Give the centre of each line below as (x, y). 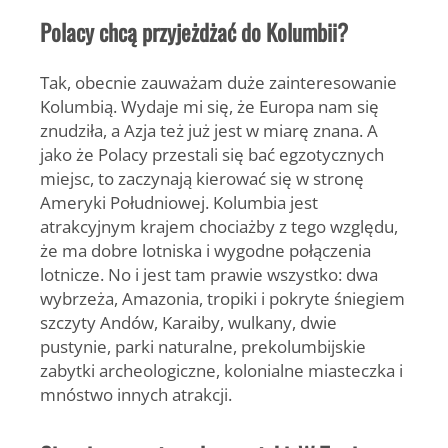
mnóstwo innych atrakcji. (136, 394)
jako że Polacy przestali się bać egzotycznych (212, 154)
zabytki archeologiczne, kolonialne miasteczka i (221, 370)
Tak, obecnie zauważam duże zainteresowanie (218, 82)
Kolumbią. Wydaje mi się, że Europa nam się (209, 106)
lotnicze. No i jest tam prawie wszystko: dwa (209, 274)
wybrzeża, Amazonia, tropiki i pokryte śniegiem (222, 298)
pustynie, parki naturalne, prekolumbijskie (203, 346)
